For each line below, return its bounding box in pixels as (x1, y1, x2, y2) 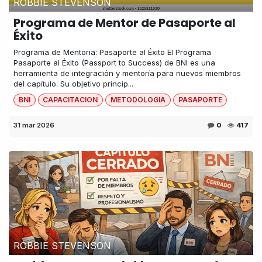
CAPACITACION (43, 95, 98, 104)
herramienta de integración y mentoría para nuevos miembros (13, 68, 241, 78)
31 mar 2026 (13, 120, 54, 129)
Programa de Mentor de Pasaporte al (13, 14, 236, 31)
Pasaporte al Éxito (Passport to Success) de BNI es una (13, 57, 215, 67)
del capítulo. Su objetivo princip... (13, 78, 133, 88)
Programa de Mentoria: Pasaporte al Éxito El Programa (13, 47, 211, 57)
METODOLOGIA (110, 95, 166, 104)
